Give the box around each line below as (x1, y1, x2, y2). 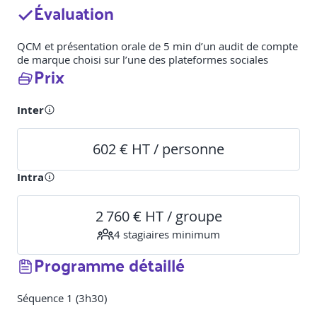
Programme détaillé (34, 249, 185, 281)
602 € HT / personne (93, 139, 224, 159)
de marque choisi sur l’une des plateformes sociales (17, 52, 268, 67)
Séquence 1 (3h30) (17, 291, 107, 306)
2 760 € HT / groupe (95, 207, 222, 226)
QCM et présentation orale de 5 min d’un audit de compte (17, 39, 298, 54)
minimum (169, 226, 220, 241)
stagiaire (120, 226, 164, 241)
